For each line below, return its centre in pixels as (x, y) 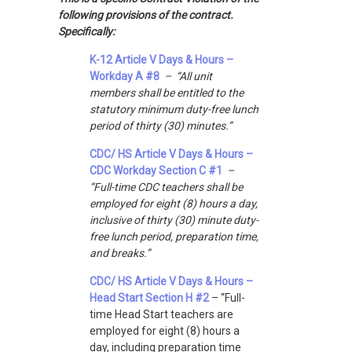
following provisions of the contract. (147, 15)
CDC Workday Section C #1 (156, 170)
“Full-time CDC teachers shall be (166, 187)
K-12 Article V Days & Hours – (161, 59)
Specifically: (86, 31)
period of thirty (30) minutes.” (161, 125)
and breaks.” (120, 253)
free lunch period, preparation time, (174, 236)
